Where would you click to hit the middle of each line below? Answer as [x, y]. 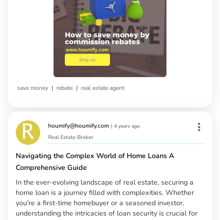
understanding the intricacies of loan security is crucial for [107, 213]
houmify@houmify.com [79, 125]
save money [33, 88]
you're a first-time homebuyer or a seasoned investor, [100, 203]
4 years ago [127, 126]
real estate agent [103, 88]
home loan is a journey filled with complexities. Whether [105, 192]
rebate [65, 88]
